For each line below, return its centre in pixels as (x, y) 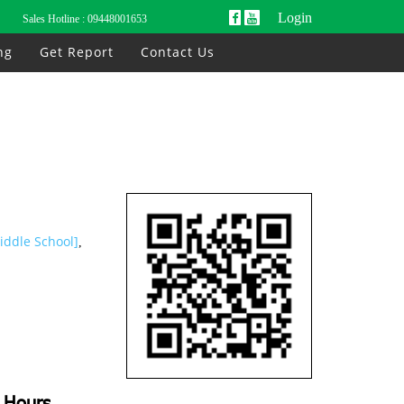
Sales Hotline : (55, 18)
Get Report (77, 52)
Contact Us (178, 52)
